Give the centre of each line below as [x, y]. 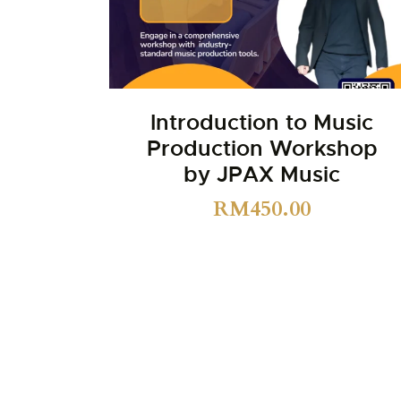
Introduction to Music [262, 122]
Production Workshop [262, 148]
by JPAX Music [262, 174]
